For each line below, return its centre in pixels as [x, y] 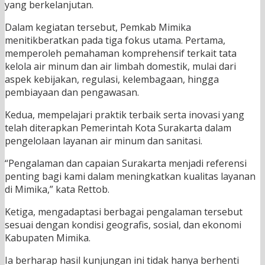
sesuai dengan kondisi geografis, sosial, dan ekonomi [123, 225]
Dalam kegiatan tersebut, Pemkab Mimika [98, 28]
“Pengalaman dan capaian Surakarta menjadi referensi [126, 164]
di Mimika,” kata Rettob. [57, 190]
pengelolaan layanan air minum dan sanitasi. [104, 141]
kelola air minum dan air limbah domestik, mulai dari [120, 67]
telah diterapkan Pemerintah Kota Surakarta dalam [118, 128]
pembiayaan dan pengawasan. [72, 93]
